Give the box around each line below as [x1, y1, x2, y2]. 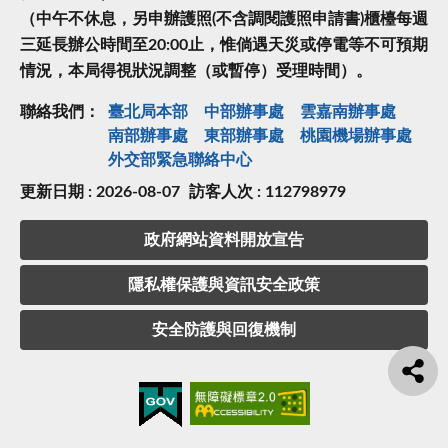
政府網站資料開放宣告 [144, 232, 304, 249]
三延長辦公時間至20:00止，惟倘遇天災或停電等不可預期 [20, 37, 428, 54]
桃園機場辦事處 [300, 128, 412, 145]
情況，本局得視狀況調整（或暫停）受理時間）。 [20, 63, 372, 80]
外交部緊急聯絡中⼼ [108, 152, 252, 169]
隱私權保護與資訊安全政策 [128, 277, 320, 294]
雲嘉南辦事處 [300, 104, 396, 121]
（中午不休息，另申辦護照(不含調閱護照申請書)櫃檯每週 [20, 11, 428, 28]
